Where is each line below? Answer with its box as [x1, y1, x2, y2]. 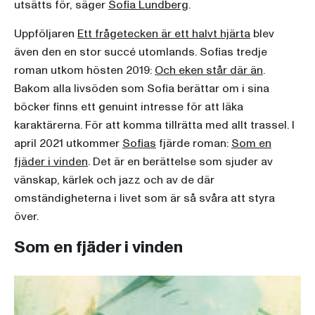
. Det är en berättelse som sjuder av [88, 154, 273, 170]
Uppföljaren [14, 26, 77, 42]
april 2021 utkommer [14, 136, 122, 152]
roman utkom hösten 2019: [14, 63, 155, 79]
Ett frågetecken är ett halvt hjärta [77, 26, 250, 42]
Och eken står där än [155, 63, 263, 79]
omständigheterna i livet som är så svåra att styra [14, 191, 275, 207]
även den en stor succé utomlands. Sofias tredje [14, 44, 267, 60]
